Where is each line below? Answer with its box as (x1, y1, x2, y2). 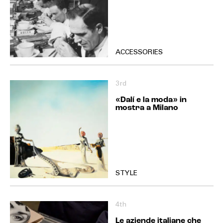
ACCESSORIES (115, 49, 163, 57)
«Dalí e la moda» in (115, 96, 187, 105)
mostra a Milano (115, 104, 178, 112)
